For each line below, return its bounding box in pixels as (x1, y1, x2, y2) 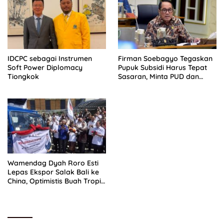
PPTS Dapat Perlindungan (118, 80, 203, 90)
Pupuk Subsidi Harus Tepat (118, 62, 207, 72)
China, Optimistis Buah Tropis (7, 176, 104, 186)
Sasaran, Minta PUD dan (118, 71, 199, 81)
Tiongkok (7, 71, 39, 81)
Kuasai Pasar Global (7, 185, 76, 195)
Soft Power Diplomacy (7, 62, 82, 72)
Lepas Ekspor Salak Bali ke (7, 167, 99, 177)
